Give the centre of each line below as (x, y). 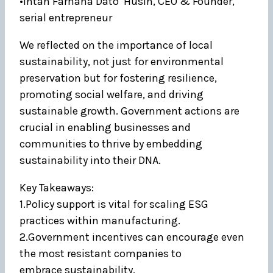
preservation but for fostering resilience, (118, 78)
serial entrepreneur (66, 18)
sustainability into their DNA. (90, 160)
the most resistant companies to (101, 253)
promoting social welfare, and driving (112, 94)
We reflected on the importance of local (116, 45)
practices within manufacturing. (100, 221)
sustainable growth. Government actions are (129, 111)
